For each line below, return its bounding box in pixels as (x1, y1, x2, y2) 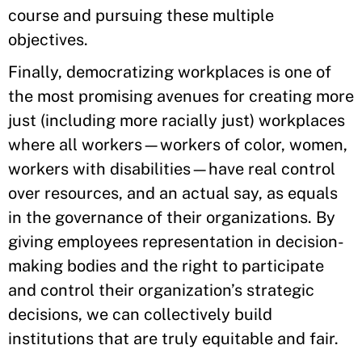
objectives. (8, 30, 88, 49)
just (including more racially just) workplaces (8, 111, 345, 130)
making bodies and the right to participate (8, 256, 324, 276)
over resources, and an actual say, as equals (8, 183, 338, 203)
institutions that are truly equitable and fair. (8, 329, 339, 348)
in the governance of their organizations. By (8, 208, 335, 227)
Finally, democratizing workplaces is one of (8, 62, 331, 82)
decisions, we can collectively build (8, 305, 272, 324)
